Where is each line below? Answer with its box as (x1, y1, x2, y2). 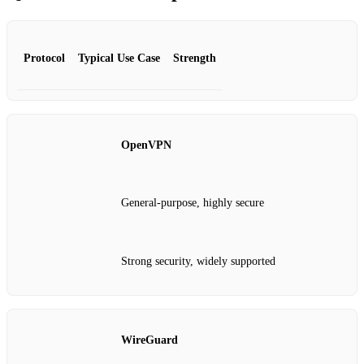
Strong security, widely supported (121, 254, 275, 267)
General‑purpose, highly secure (121, 197, 264, 210)
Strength (173, 51, 216, 64)
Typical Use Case (78, 51, 160, 64)
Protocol (24, 51, 65, 64)
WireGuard (121, 334, 178, 347)
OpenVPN (121, 138, 171, 151)
